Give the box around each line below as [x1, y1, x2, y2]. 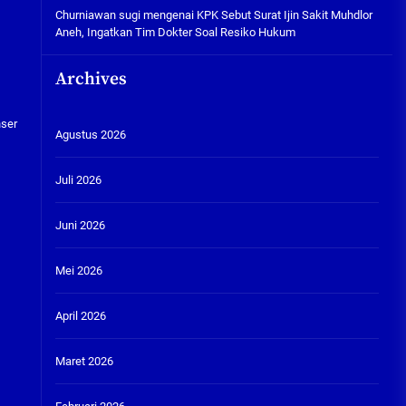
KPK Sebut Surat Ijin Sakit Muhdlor [196, 8, 372, 22]
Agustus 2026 [54, 128, 126, 141]
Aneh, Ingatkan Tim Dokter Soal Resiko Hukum [54, 25, 295, 39]
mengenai [140, 8, 197, 22]
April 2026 [54, 309, 106, 323]
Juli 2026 [54, 173, 101, 187]
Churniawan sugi [54, 8, 140, 22]
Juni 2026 [54, 218, 105, 232]
